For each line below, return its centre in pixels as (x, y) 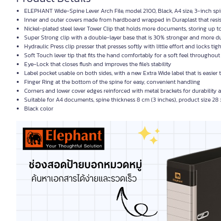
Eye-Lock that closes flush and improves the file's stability (98, 64)
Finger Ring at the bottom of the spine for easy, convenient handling (112, 82)
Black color (39, 109)
